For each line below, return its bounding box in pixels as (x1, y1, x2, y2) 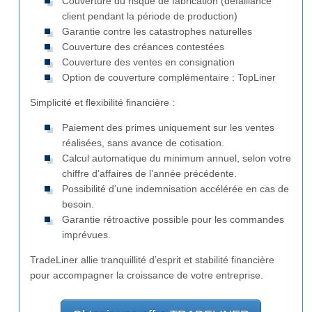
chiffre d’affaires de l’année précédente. (62, 168, 237, 180)
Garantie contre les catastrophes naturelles (62, 26, 252, 38)
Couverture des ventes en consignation (62, 56, 235, 68)
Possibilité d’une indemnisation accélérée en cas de (62, 183, 289, 195)
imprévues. (62, 229, 111, 241)
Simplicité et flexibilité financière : (30, 97, 175, 109)
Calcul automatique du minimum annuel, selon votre (62, 153, 291, 164)
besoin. (62, 198, 94, 210)
